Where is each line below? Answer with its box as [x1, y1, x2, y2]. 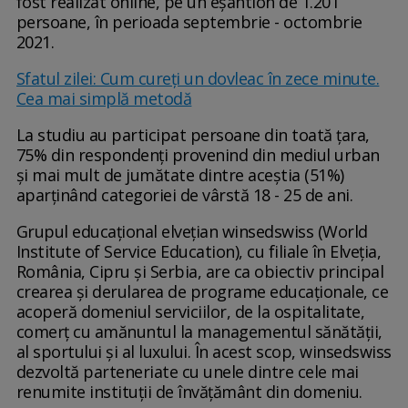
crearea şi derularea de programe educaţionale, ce [15, 280, 389, 303]
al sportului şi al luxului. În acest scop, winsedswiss [15, 341, 392, 363]
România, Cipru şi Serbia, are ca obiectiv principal [15, 260, 384, 283]
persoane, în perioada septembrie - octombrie [15, 11, 362, 34]
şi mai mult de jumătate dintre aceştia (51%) [15, 164, 344, 187]
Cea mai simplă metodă [15, 87, 192, 110]
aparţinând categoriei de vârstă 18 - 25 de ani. [15, 184, 353, 207]
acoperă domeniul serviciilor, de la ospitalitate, [15, 301, 365, 323]
